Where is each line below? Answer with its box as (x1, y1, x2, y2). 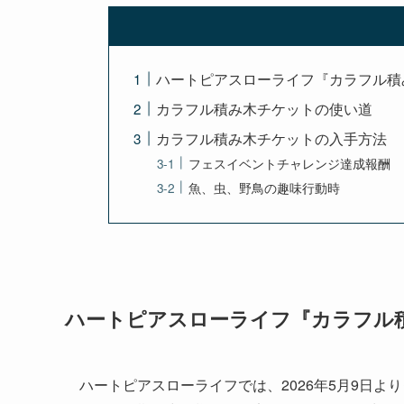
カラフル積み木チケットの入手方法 (156, 127, 388, 149)
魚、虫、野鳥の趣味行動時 (188, 178, 341, 197)
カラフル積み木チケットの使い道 (156, 97, 373, 119)
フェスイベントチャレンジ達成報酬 (188, 153, 391, 173)
